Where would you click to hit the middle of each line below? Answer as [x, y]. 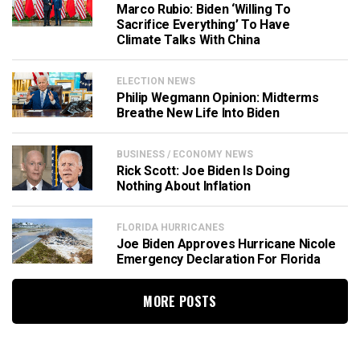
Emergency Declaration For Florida [219, 259]
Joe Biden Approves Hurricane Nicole [226, 244]
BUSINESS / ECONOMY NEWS [185, 154]
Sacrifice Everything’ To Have [203, 25]
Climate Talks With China [188, 40]
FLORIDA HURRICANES [170, 227]
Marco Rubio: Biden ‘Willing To [204, 9]
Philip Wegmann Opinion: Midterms [218, 98]
